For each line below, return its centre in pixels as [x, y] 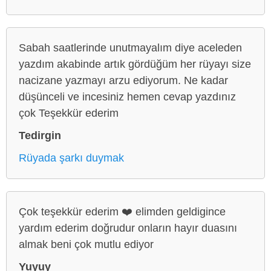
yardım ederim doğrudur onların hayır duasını [128, 228]
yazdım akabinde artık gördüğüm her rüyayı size [135, 64]
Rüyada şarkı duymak [71, 158]
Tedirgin [40, 135]
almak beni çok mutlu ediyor [86, 244]
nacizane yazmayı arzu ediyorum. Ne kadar [123, 80]
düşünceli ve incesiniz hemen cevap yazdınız [127, 96]
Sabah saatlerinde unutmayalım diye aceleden [130, 47]
